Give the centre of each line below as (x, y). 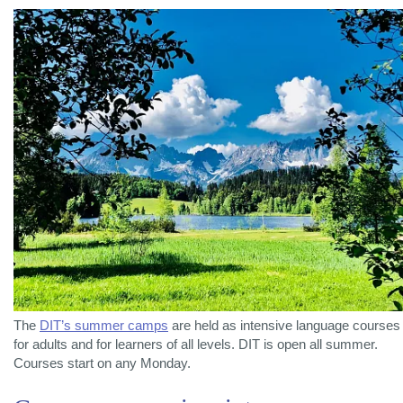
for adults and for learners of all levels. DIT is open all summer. (196, 344)
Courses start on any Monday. (102, 363)
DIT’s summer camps (104, 325)
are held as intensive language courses (284, 325)
